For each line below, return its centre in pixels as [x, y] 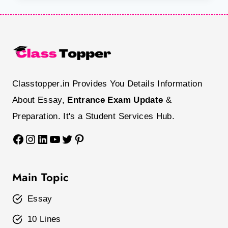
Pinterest [98, 138]
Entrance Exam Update [115, 100]
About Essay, [40, 100]
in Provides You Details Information [132, 84]
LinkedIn [60, 138]
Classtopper [36, 84]
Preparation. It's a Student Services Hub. [93, 116]
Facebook [39, 138]
